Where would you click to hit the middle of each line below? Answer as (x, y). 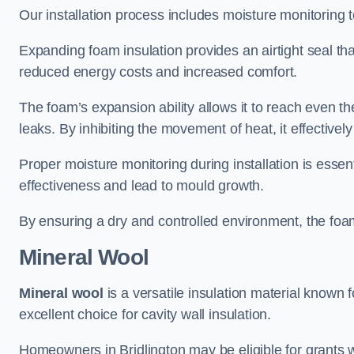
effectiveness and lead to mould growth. (141, 186)
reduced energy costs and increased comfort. (158, 72)
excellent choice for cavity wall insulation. (145, 314)
